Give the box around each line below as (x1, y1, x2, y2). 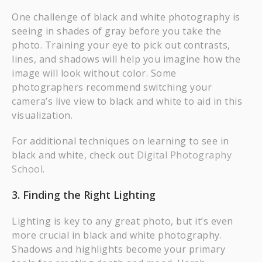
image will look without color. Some (12, 67, 177, 80)
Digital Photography (136, 149, 232, 161)
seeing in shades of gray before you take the (12, 25, 221, 37)
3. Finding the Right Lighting (12, 188, 156, 202)
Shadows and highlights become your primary (12, 243, 225, 256)
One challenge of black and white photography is (12, 11, 240, 23)
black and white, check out (12, 149, 137, 161)
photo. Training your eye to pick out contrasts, (12, 39, 230, 51)
